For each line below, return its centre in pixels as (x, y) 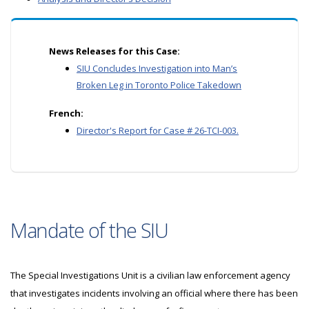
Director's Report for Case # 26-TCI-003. (158, 130)
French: (66, 113)
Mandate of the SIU (89, 230)
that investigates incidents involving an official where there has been (154, 293)
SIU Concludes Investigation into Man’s (157, 68)
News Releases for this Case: (114, 51)
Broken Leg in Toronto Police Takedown (159, 85)
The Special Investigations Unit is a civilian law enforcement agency (150, 275)
